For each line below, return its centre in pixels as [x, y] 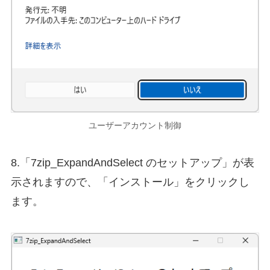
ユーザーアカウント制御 [135, 125]
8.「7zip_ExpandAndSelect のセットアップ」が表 [132, 162]
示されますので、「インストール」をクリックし [130, 182]
